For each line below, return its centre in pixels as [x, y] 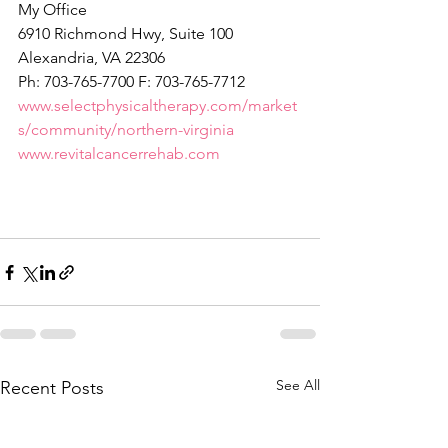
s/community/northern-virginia [126, 130]
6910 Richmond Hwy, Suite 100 [125, 34]
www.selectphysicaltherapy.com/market [157, 106]
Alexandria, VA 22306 [91, 58]
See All [298, 385]
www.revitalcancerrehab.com [119, 154]
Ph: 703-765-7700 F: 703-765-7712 [131, 82]
